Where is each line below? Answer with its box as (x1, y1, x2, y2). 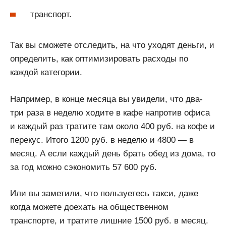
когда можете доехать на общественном (10, 202, 168, 212)
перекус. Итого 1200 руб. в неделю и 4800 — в (10, 135, 194, 145)
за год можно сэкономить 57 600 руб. (10, 162, 157, 172)
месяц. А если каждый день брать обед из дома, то (10, 148, 215, 158)
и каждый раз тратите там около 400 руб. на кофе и (10, 121, 215, 131)
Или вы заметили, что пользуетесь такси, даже (10, 189, 198, 199)
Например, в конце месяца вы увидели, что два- (10, 94, 203, 104)
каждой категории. (10, 68, 82, 78)
